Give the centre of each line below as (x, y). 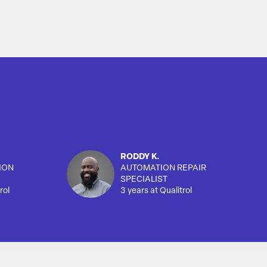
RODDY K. (140, 157)
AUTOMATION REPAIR (163, 169)
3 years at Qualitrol (156, 191)
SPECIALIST (144, 180)
